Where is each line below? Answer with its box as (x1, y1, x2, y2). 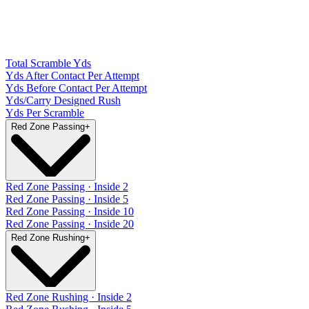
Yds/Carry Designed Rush (6, 94, 121, 106)
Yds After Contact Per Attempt (6, 69, 139, 81)
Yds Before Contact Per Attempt (6, 81, 147, 94)
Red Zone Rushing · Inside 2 (6, 291, 132, 303)
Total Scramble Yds (6, 57, 91, 69)
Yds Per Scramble (6, 106, 84, 119)
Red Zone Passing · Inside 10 (6, 205, 134, 217)
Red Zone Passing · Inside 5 (6, 192, 128, 205)
